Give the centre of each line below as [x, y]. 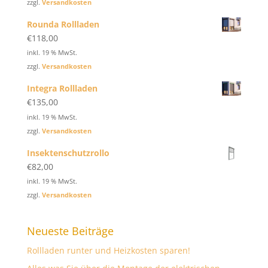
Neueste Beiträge [70, 231]
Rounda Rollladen [63, 24]
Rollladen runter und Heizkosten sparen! [108, 250]
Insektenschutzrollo [68, 153]
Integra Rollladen [62, 89]
